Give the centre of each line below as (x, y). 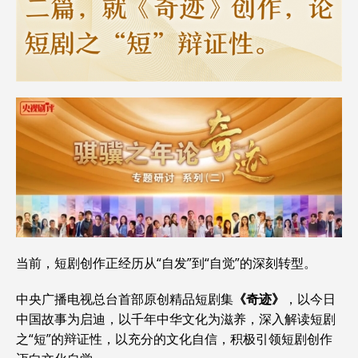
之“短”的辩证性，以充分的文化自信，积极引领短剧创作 (174, 338)
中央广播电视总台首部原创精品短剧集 (125, 298)
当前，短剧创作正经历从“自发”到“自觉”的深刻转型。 (166, 263)
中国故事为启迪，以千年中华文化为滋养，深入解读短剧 (176, 318)
